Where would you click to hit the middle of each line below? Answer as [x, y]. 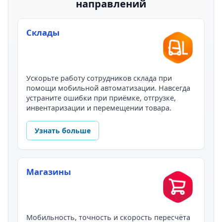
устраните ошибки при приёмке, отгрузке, [101, 98]
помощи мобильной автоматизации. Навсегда [109, 88]
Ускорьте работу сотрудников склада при [99, 78]
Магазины [49, 171]
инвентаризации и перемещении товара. [99, 108]
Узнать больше [63, 131]
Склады [43, 32]
